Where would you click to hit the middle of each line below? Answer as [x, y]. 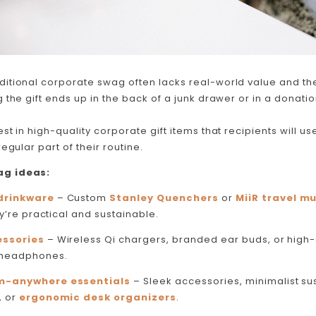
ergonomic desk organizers [98, 298]
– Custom [82, 198]
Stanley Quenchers [164, 198]
